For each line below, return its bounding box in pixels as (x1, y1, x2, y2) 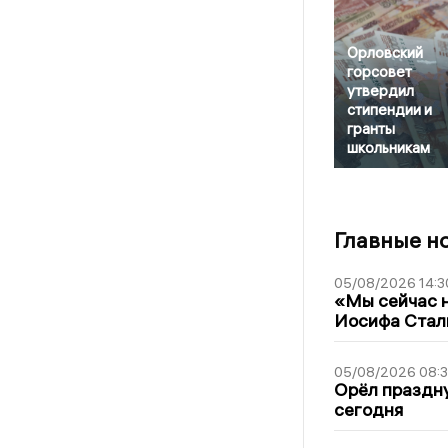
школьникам (346, 138, 430, 158)
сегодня (333, 398, 403, 422)
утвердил (346, 81, 414, 101)
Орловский (346, 43, 423, 63)
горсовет (346, 62, 412, 82)
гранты (346, 119, 395, 139)
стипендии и (346, 100, 432, 120)
